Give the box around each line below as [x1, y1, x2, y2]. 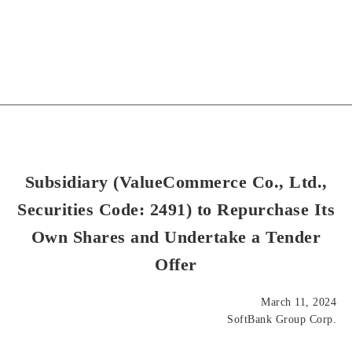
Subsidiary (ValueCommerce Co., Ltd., [24, 172, 328, 192]
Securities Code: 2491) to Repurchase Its [17, 200, 335, 219]
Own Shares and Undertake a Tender [31, 227, 321, 247]
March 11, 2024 [261, 296, 336, 308]
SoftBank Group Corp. [227, 313, 336, 325]
